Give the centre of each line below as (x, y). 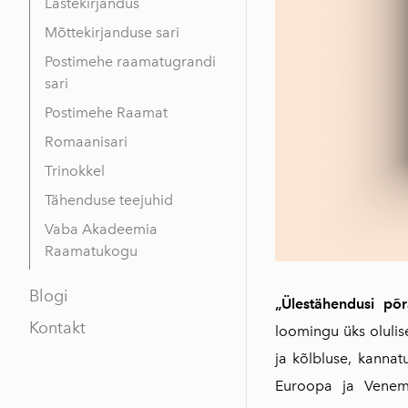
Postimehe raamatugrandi (130, 61)
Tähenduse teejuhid (109, 199)
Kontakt (57, 327)
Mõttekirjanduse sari (112, 32)
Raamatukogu (91, 250)
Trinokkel (75, 170)
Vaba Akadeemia (101, 229)
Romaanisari (86, 141)
